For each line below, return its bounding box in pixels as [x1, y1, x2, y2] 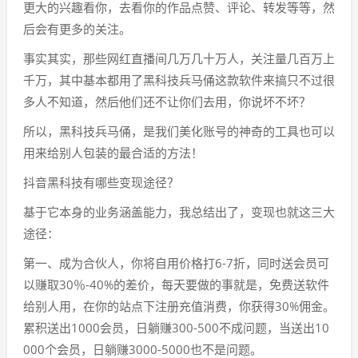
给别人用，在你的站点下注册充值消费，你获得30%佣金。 [23, 298, 335, 314]
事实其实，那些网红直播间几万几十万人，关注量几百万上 [23, 50, 335, 66]
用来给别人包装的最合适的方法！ [23, 145, 203, 161]
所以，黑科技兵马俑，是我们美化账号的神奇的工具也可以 [23, 123, 335, 139]
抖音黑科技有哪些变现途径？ [23, 174, 179, 190]
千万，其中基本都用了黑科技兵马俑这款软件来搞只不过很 [23, 72, 335, 88]
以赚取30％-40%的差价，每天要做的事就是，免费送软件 [23, 276, 329, 292]
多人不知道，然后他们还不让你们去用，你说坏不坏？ [23, 93, 311, 109]
